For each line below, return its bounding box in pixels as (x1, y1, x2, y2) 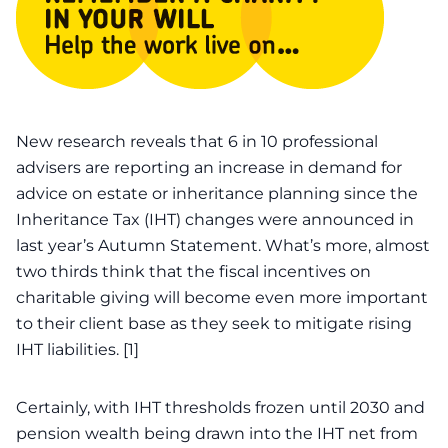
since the (340, 184, 418, 203)
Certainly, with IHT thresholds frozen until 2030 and (16, 398, 425, 417)
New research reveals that (16, 132, 228, 151)
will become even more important (150, 288, 428, 307)
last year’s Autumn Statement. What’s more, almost (16, 236, 430, 255)
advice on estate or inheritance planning (16, 184, 340, 203)
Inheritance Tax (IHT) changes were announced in (16, 210, 414, 229)
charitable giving (16, 288, 150, 307)
